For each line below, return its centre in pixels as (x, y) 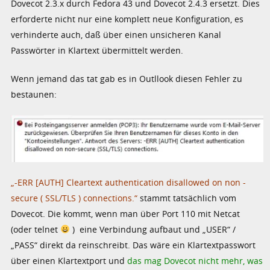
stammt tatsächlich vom (187, 198)
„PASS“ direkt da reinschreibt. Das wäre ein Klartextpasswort (133, 245)
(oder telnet (36, 229)
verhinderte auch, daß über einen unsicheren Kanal (116, 34)
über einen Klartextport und (69, 260)
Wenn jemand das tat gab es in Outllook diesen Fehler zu (127, 78)
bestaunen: (34, 94)
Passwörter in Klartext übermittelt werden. (97, 50)
